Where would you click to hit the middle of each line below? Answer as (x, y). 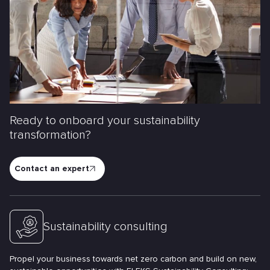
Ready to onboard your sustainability (105, 120)
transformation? (50, 135)
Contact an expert (52, 168)
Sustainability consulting (105, 226)
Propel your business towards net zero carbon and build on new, (133, 259)
